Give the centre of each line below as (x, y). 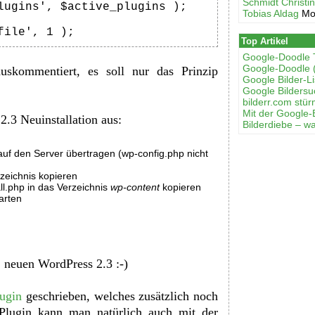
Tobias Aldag (271, 13)
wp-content (135, 187)
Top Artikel (264, 41)
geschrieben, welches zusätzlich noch (120, 296)
